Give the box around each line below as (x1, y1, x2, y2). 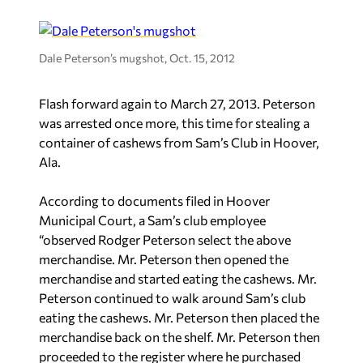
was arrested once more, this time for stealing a (39, 115, 310, 130)
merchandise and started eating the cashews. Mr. (39, 271, 317, 286)
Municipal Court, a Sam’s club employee (39, 212, 266, 228)
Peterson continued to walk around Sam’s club (39, 290, 305, 305)
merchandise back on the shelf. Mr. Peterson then (39, 329, 320, 344)
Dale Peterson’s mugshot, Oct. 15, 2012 (39, 50, 235, 65)
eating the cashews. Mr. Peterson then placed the (39, 310, 319, 325)
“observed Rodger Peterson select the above (39, 232, 291, 247)
